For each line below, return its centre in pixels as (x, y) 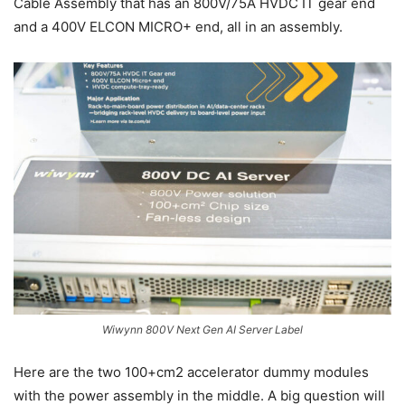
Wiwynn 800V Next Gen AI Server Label (202, 330)
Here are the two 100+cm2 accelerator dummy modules (191, 372)
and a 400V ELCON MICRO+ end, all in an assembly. (178, 27)
